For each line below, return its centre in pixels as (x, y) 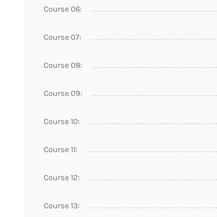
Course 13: (62, 205)
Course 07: (62, 37)
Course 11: (61, 149)
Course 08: (63, 65)
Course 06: (63, 9)
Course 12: (62, 177)
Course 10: (62, 121)
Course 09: (63, 93)
